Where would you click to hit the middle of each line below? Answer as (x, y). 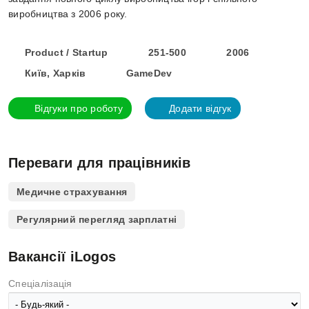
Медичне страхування (72, 192)
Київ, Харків (56, 73)
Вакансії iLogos (62, 257)
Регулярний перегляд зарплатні (97, 219)
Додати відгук (200, 108)
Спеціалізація (40, 283)
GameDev (149, 73)
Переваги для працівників (100, 163)
